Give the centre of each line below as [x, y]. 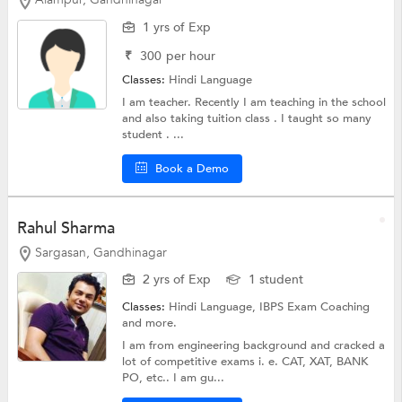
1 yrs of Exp [177, 27]
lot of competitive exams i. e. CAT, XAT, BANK [245, 362]
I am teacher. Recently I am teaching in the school [254, 102]
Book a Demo [192, 168]
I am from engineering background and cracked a [254, 346]
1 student [276, 280]
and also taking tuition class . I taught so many [247, 118]
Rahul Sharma [66, 228]
